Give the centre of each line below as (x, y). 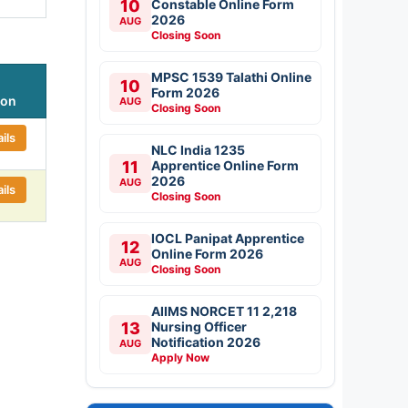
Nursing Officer (199, 326)
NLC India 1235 (198, 149)
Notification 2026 (206, 342)
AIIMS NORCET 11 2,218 (224, 311)
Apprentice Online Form (225, 165)
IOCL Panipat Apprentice (228, 238)
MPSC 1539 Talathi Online (231, 76)
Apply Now (180, 357)
